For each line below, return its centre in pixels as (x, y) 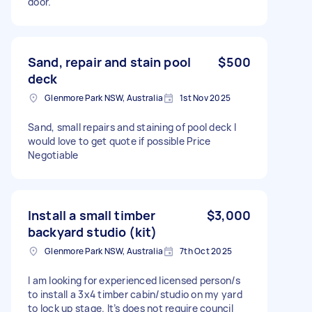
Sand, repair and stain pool (110, 62)
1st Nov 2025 (205, 97)
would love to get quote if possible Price (119, 141)
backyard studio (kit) (93, 232)
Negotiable (53, 155)
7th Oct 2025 (206, 251)
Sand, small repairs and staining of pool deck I (132, 127)
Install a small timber (92, 215)
